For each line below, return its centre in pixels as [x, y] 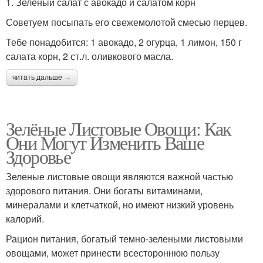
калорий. [25, 218]
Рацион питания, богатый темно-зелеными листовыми [124, 238]
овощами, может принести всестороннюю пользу [113, 252]
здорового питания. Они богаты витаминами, [104, 190]
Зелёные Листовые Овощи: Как [119, 128]
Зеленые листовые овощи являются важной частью [119, 176]
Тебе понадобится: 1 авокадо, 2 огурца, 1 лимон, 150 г [124, 42]
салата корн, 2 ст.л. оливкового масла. [90, 56]
